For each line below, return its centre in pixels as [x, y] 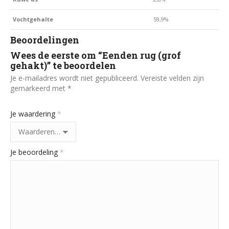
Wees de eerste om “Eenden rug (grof [96, 55]
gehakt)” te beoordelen [63, 65]
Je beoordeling [35, 152]
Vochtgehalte [33, 19]
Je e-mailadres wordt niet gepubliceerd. [74, 78]
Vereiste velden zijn [172, 78]
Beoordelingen [45, 40]
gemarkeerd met [39, 88]
